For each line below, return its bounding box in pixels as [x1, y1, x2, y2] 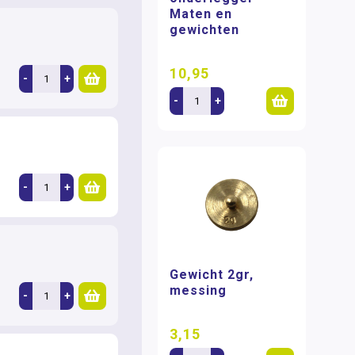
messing [170, 283, 227, 299]
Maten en [170, 6, 233, 21]
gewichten [170, 21, 240, 37]
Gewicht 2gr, [170, 267, 254, 283]
